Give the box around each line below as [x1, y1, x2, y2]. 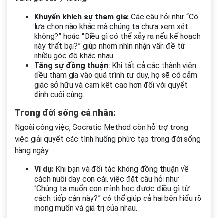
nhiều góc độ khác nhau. [34, 51, 115, 61]
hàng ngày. [15, 146, 50, 156]
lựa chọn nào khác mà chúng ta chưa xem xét [34, 22, 188, 32]
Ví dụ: [34, 164, 54, 174]
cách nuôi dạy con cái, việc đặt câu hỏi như [34, 174, 179, 184]
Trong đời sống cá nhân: [15, 108, 116, 118]
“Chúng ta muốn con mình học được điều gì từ [34, 184, 190, 194]
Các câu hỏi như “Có [129, 12, 198, 22]
